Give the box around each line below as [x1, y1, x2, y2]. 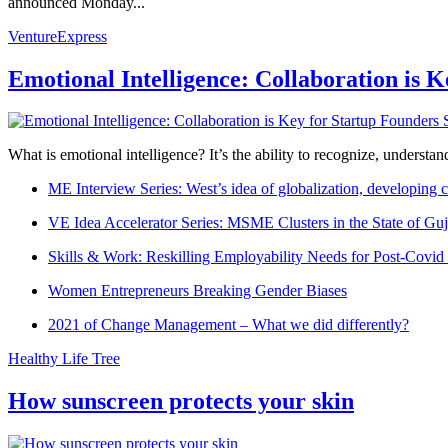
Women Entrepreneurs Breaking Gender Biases [48, 282, 347, 300]
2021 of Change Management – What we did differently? [48, 316, 409, 334]
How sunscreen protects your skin [8, 388, 354, 415]
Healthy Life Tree [8, 350, 120, 368]
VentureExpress [8, 27, 107, 45]
